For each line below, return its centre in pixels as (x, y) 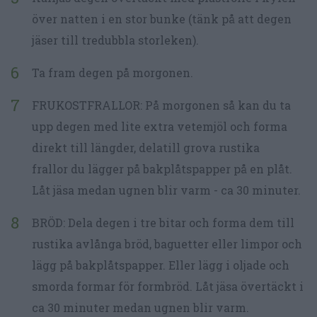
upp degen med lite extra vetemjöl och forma (160, 126)
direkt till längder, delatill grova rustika (146, 147)
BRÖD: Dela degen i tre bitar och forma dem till (163, 222)
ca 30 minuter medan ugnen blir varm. (140, 307)
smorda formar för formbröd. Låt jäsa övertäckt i (168, 286)
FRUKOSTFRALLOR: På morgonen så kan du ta (161, 105)
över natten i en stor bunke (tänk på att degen (162, 18)
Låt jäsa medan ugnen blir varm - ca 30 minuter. (166, 190)
